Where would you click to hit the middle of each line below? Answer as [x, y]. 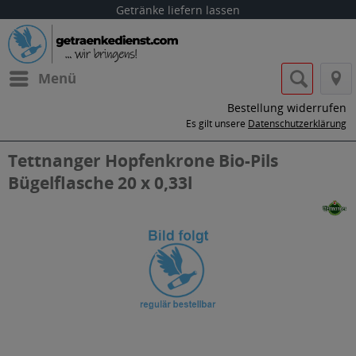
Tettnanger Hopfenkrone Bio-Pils [143, 161]
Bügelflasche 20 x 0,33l [100, 183]
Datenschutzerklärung [297, 124]
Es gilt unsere [217, 124]
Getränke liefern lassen [178, 10]
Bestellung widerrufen [287, 108]
